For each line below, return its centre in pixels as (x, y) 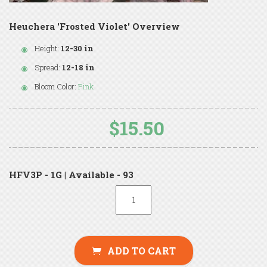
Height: (47, 48)
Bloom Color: (55, 86)
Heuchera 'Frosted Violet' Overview (94, 26)
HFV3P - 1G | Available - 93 (71, 174)
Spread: (47, 67)
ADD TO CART (141, 250)
